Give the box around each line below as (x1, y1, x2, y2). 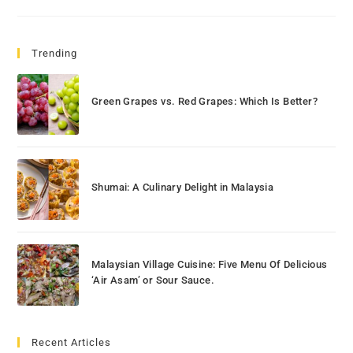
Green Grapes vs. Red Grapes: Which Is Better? (91, 95, 318, 108)
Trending (32, 46, 78, 59)
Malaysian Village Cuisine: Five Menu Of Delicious (91, 258, 328, 271)
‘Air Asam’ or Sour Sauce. (91, 274, 214, 287)
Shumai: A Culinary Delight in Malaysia (91, 180, 274, 193)
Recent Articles (32, 336, 112, 348)
